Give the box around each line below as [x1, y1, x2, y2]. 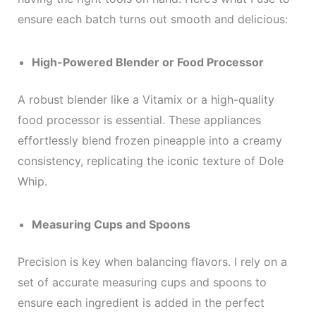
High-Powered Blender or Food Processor [31, 55, 264, 69]
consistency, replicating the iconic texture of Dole [17, 154, 284, 168]
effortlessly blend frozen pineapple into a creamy [17, 133, 282, 147]
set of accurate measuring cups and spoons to [17, 275, 267, 289]
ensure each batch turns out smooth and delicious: [17, 12, 288, 26]
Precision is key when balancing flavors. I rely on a [17, 255, 287, 269]
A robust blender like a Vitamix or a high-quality [17, 92, 274, 107]
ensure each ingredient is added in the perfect [17, 296, 265, 310]
